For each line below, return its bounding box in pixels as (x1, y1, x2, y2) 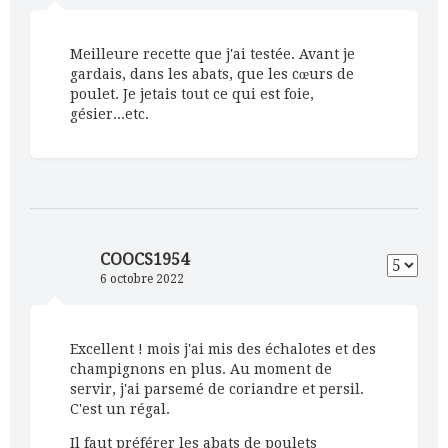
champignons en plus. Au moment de (70, 361, 332, 378)
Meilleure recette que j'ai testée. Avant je (70, 46, 355, 63)
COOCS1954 (100, 250, 189, 270)
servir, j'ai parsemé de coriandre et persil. (70, 381, 364, 398)
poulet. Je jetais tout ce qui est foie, (70, 86, 314, 103)
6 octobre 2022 (100, 272, 184, 287)
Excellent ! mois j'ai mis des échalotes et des (70, 341, 376, 358)
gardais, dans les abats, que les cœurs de (70, 66, 354, 83)
